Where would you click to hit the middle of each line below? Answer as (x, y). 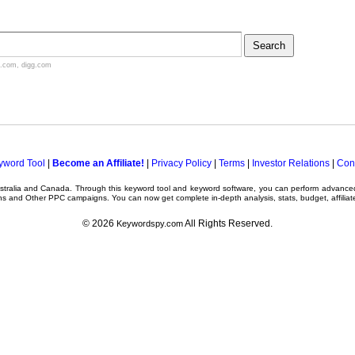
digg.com (36, 65)
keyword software (222, 188)
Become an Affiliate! (98, 163)
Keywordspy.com (150, 223)
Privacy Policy (181, 163)
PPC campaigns (78, 198)
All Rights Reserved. (228, 223)
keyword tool (147, 188)
